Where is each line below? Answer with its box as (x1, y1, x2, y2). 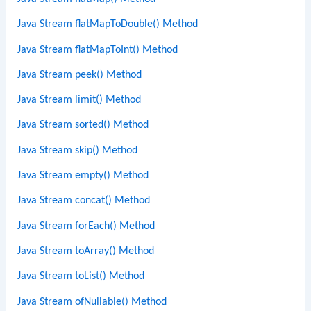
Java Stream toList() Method (17, 271, 145, 283)
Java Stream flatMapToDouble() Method (17, 19, 199, 31)
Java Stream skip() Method (17, 144, 138, 156)
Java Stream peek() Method (17, 69, 142, 81)
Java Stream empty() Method (17, 170, 149, 182)
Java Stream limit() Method (17, 94, 142, 106)
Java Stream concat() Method (17, 195, 151, 207)
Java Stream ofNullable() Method (17, 296, 167, 308)
